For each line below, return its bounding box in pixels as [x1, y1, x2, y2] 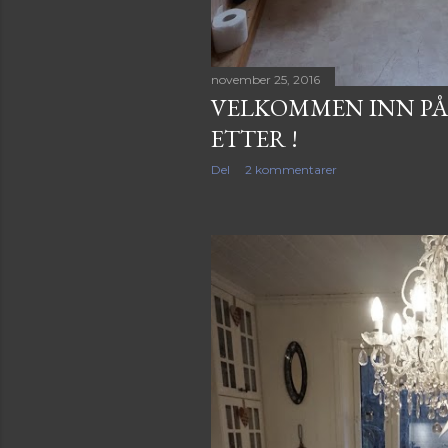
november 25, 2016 [211, 72, 320, 88]
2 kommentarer [245, 162, 337, 178]
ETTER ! [211, 123, 298, 155]
